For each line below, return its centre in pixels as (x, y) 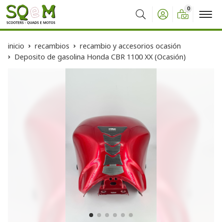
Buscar (144, 22)
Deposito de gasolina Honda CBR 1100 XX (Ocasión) (100, 57)
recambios (52, 46)
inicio (16, 46)
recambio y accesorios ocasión (130, 46)
